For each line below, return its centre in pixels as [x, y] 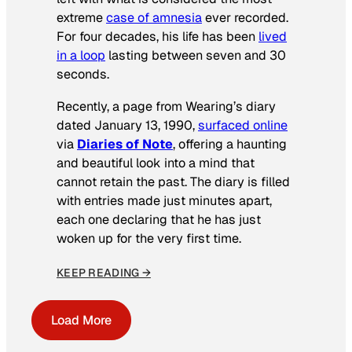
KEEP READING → [104, 272]
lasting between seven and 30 [196, 56]
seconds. [83, 75]
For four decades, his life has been [158, 37]
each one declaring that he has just [159, 219]
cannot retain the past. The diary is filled [173, 181]
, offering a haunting [230, 144]
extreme [81, 18]
